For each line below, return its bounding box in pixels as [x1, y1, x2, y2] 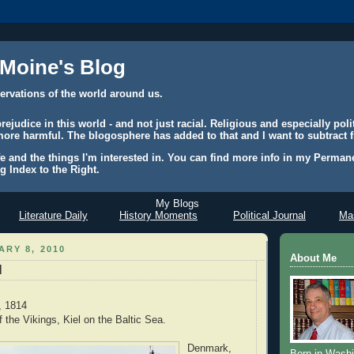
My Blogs [155, 197, 199, 209]
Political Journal [233, 209, 306, 221]
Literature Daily [19, 209, 88, 221]
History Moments [119, 209, 198, 221]
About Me [290, 253, 337, 265]
